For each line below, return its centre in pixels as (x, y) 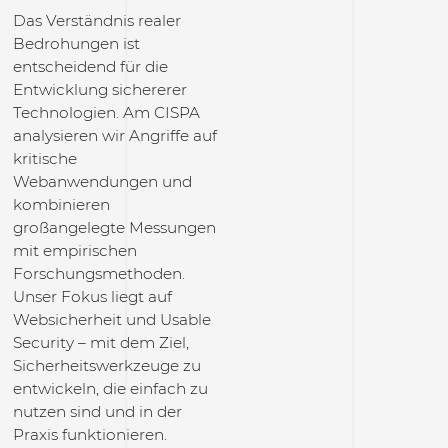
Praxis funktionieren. (89, 434)
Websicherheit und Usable (111, 319)
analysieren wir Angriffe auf (114, 135)
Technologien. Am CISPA (106, 112)
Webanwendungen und (102, 181)
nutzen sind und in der (97, 411)
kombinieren (61, 204)
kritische (44, 158)
